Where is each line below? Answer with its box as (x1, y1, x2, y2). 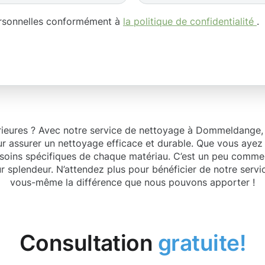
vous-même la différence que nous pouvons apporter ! (10, 176, 255, 188)
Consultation (19, 230, 158, 256)
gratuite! (157, 230, 246, 256)
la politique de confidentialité (123, 15, 257, 27)
